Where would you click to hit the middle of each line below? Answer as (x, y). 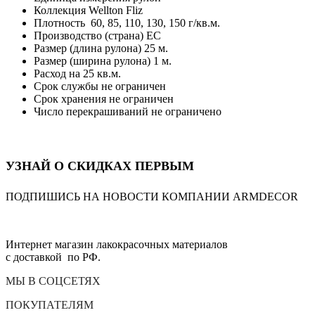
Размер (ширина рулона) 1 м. (103, 60)
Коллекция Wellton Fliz (88, 10)
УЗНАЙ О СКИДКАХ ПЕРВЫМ (100, 166)
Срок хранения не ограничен (104, 98)
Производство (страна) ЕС (97, 35)
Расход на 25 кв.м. (77, 73)
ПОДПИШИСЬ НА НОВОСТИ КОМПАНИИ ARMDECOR (152, 196)
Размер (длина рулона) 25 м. (101, 48)
